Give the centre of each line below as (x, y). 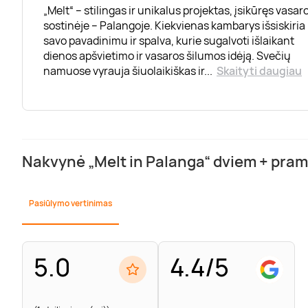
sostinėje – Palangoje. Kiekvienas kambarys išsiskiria (174, 26)
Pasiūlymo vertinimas (70, 203)
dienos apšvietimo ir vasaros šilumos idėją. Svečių (167, 56)
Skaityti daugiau (259, 71)
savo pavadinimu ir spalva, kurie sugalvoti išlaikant (169, 41)
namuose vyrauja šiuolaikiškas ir (124, 71)
